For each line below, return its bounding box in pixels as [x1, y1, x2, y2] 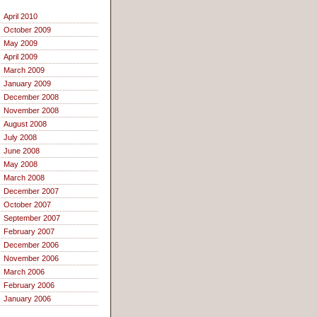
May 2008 [4, 160, 38, 169]
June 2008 [4, 146, 40, 156]
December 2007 [4, 187, 59, 196]
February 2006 [4, 281, 54, 290]
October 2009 [4, 25, 51, 35]
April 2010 [4, 12, 38, 21]
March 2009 [4, 66, 45, 75]
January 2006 [4, 294, 51, 304]
